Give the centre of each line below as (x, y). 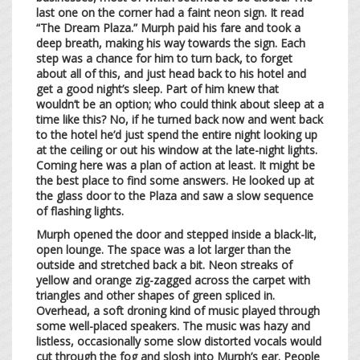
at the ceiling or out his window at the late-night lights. (177, 149)
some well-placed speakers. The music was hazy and (173, 325)
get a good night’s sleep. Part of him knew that (157, 88)
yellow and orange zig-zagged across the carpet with (173, 280)
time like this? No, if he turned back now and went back (180, 119)
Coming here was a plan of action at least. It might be (176, 165)
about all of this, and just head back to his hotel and (171, 73)
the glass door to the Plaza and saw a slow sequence (175, 195)
